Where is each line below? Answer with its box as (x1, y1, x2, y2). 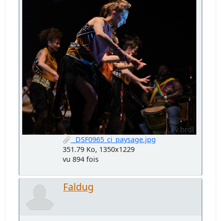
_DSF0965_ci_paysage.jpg (71, 135, 156, 145)
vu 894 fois (63, 154, 99, 164)
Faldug (63, 180, 94, 194)
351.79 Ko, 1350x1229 (63, 145, 135, 154)
